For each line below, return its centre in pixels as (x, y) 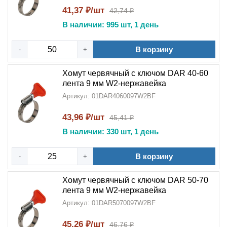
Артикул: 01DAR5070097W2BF (109, 203)
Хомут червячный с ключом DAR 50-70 (135, 180)
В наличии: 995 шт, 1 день (110, 25)
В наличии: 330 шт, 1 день (110, 131)
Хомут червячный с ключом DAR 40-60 (135, 73)
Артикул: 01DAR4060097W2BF (109, 96)
